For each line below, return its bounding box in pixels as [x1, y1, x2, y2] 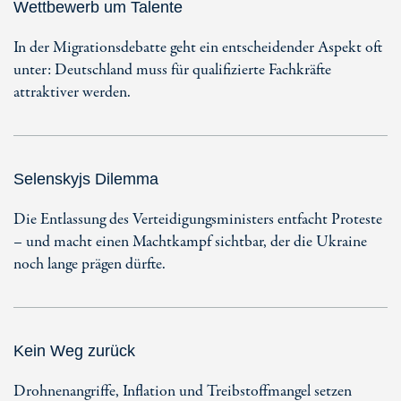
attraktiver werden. [13, 81, 131, 104]
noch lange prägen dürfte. [13, 253, 166, 276]
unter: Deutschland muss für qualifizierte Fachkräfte [13, 59, 331, 81]
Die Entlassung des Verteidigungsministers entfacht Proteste [13, 209, 382, 231]
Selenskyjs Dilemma [13, 170, 158, 188]
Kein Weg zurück [13, 342, 135, 360]
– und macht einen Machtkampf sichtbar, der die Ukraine [13, 231, 367, 253]
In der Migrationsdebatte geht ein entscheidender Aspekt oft [13, 37, 382, 59]
